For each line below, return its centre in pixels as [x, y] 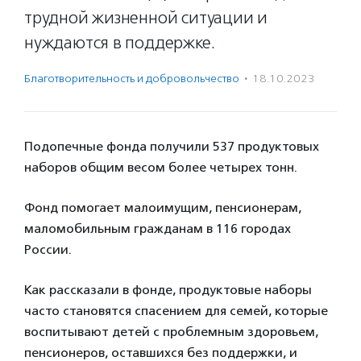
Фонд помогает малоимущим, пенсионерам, [163, 207]
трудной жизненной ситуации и [146, 18]
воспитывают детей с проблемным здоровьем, [171, 332]
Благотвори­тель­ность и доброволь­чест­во [132, 79]
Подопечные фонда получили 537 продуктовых [172, 146]
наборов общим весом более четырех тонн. [161, 167]
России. [48, 249]
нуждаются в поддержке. [120, 43]
